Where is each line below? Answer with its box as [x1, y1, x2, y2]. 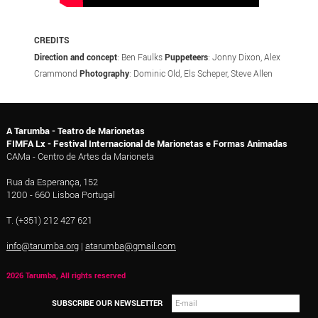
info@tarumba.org [6, 238, 79, 252]
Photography [79, 67, 130, 79]
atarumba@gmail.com [84, 238, 176, 252]
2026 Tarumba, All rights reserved [6, 270, 126, 280]
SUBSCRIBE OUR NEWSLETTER [52, 298, 163, 309]
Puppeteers [165, 50, 209, 62]
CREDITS [34, 33, 70, 45]
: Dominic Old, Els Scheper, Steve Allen [129, 67, 273, 79]
